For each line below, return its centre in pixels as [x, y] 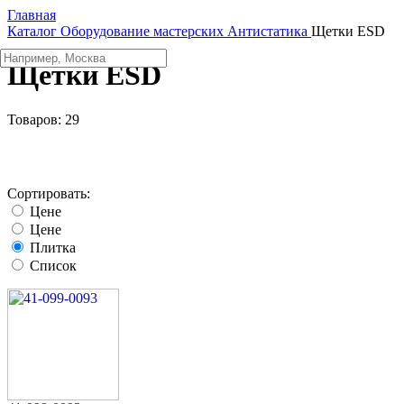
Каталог [32, 31]
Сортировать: [49, 193]
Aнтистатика [267, 31]
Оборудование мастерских [142, 31]
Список [53, 265]
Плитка [53, 247]
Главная [32, 15]
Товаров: [36, 119]
